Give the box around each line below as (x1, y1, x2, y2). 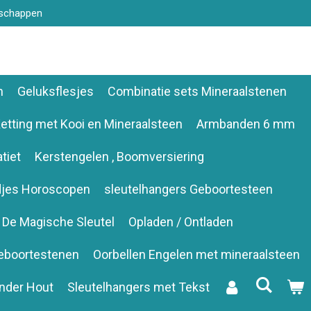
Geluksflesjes (17, 83, 94, 99)
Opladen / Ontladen (128, 214, 233, 229)
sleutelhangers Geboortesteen (104, 181, 273, 196)
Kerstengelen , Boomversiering (34, 149, 204, 164)
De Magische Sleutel (2, 214, 115, 229)
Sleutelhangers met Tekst (67, 279, 210, 294)
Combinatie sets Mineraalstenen (107, 83, 287, 99)
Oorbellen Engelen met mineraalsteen (93, 246, 300, 262)
